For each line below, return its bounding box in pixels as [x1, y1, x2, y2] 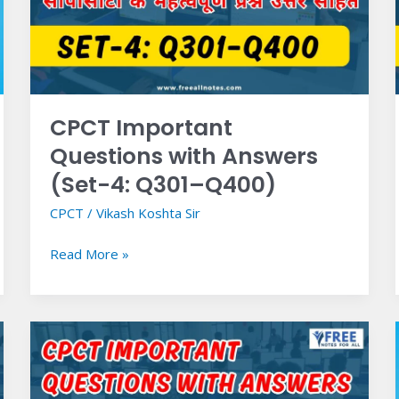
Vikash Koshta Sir [96, 204, 201, 223]
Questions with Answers [50, 141, 319, 173]
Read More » [50, 244, 130, 263]
